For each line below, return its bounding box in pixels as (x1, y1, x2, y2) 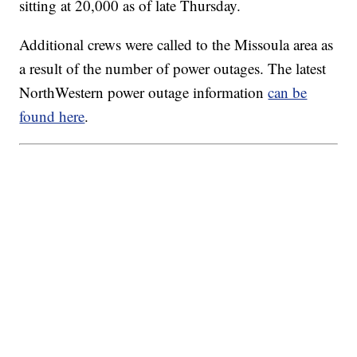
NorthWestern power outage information (19, 82, 269, 103)
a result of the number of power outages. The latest (19, 58, 327, 79)
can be (268, 82, 308, 103)
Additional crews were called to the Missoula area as (19, 34, 334, 55)
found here (19, 106, 85, 127)
